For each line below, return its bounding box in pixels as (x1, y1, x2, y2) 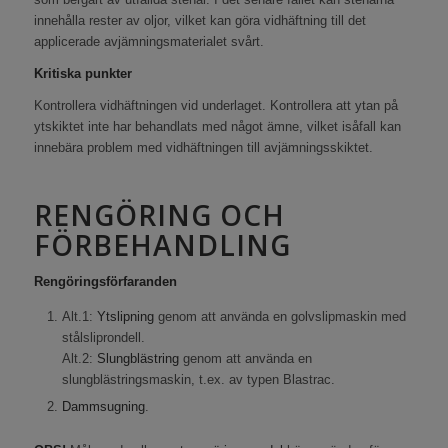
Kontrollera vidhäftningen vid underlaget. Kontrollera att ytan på (33, 98, 398, 114)
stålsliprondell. (61, 330, 145, 346)
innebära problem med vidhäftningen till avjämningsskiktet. (33, 140, 373, 156)
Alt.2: (61, 351, 97, 367)
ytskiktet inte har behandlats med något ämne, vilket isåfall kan (33, 119, 401, 135)
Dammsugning (61, 399, 145, 415)
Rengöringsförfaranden (33, 274, 177, 290)
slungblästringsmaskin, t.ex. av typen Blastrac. (61, 372, 335, 388)
